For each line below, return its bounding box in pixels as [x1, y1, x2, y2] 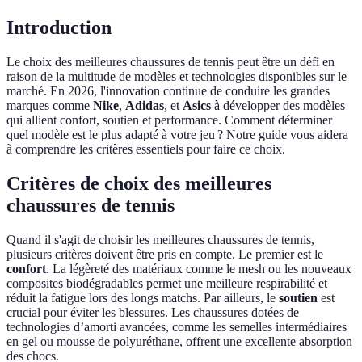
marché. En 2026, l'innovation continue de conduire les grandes [6, 84, 330, 99]
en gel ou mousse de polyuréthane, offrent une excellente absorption [6, 335, 352, 349]
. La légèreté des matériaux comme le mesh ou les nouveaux [46, 262, 351, 276]
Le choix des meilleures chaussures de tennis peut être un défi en [6, 55, 335, 69]
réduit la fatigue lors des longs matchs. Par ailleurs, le [6, 291, 279, 305]
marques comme [6, 99, 93, 113]
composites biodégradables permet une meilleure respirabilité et [6, 276, 327, 291]
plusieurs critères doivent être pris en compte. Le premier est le [6, 247, 323, 262]
